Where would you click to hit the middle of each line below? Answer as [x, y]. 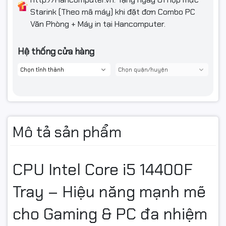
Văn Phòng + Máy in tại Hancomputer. [98, 24]
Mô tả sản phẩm [67, 132]
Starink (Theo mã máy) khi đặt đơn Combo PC [113, 12]
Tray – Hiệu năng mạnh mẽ [109, 192]
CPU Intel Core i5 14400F [103, 170]
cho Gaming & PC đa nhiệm [110, 214]
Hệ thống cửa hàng [56, 52]
